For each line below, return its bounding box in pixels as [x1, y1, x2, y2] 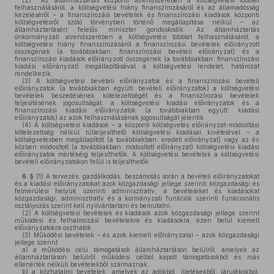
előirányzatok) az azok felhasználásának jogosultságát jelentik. [15, 114, 206, 121]
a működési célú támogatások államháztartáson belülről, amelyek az [28, 246, 259, 253]
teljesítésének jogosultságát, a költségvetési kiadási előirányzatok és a [15, 99, 259, 106]
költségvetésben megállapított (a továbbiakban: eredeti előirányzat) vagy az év [15, 136, 259, 143]
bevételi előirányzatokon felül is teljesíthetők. [15, 158, 150, 165]
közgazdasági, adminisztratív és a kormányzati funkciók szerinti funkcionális [15, 194, 259, 202]
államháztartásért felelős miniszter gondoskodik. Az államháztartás [15, 26, 259, 33]
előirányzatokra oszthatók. [15, 224, 93, 231]
